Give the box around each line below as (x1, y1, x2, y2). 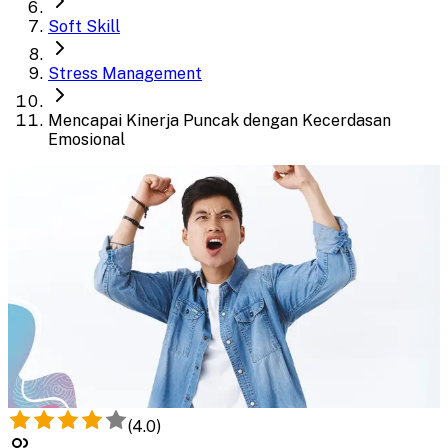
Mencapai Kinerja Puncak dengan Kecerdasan (48, 111, 391, 130)
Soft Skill (48, 17, 120, 36)
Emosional (48, 130, 125, 149)
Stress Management (48, 64, 202, 83)
